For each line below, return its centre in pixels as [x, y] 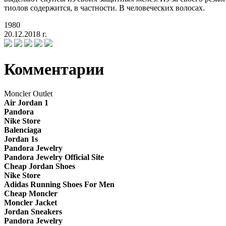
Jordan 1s [21, 139]
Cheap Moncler [31, 194]
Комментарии [54, 69]
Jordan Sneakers [33, 212]
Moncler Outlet [28, 94]
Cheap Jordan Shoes [40, 166]
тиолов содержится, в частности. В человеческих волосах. [104, 8]
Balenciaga [23, 130]
